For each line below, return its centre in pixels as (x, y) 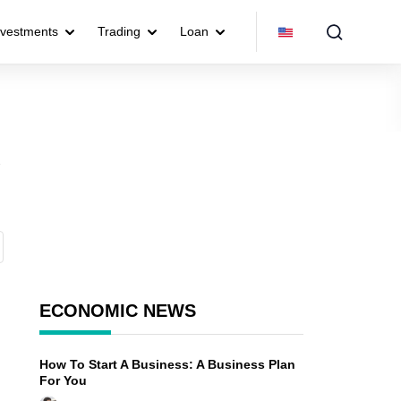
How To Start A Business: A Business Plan (167, 364)
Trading (119, 31)
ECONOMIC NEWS (117, 311)
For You (63, 380)
